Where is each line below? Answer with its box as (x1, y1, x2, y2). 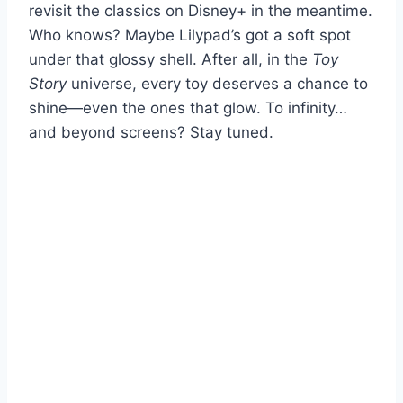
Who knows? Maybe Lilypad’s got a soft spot (29, 25, 351, 44)
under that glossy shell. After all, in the (29, 49, 312, 68)
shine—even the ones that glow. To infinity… (29, 98, 347, 117)
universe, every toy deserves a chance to (67, 74, 368, 93)
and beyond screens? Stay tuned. (29, 122, 273, 141)
